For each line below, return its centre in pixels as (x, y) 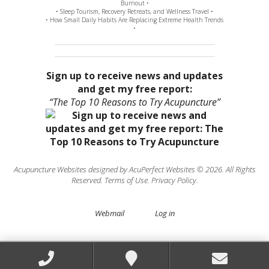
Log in (165, 213)
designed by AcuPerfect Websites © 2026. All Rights (171, 169)
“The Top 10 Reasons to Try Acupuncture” (134, 102)
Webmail (109, 213)
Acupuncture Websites (50, 169)
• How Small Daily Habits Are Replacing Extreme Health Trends (134, 20)
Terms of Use (126, 180)
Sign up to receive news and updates (134, 75)
